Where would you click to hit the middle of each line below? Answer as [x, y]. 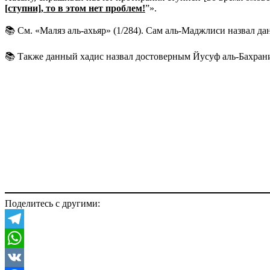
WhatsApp [25, 257]
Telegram [23, 237]
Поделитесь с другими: [52, 203]
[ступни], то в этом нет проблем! [75, 8]
